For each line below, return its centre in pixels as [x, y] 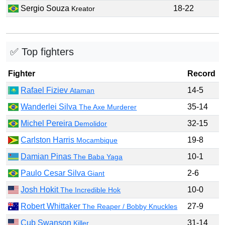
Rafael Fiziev [45, 90]
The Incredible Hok [91, 190]
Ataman [82, 90]
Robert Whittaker [52, 206]
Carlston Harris [49, 140]
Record [201, 73]
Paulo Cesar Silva [54, 173]
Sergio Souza [45, 8]
